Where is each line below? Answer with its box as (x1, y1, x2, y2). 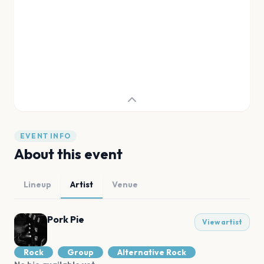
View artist (202, 217, 242, 226)
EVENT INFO (20, 131, 71, 140)
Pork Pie (47, 213, 84, 225)
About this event (14, 145, 123, 163)
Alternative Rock (117, 247, 186, 258)
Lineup (24, 179, 51, 190)
